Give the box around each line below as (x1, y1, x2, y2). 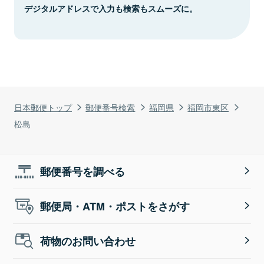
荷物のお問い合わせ (40, 233, 136, 249)
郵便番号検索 (85, 100, 136, 113)
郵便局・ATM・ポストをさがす (40, 198, 190, 214)
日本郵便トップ (14, 100, 72, 113)
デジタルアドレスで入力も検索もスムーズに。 (24, 2, 197, 14)
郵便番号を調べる (40, 163, 126, 179)
